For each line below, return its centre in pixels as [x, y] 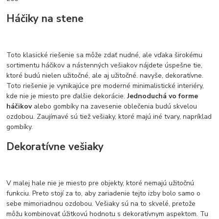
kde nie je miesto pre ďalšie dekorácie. [67, 96]
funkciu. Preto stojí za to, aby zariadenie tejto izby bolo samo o [104, 194]
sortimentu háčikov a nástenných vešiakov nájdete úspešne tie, [105, 65]
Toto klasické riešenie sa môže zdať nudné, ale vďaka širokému [105, 55]
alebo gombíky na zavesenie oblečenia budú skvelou [116, 106]
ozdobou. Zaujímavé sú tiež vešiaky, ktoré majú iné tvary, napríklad [109, 116]
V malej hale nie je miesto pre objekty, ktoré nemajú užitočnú [100, 183]
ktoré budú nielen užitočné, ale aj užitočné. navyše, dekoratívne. [105, 75]
